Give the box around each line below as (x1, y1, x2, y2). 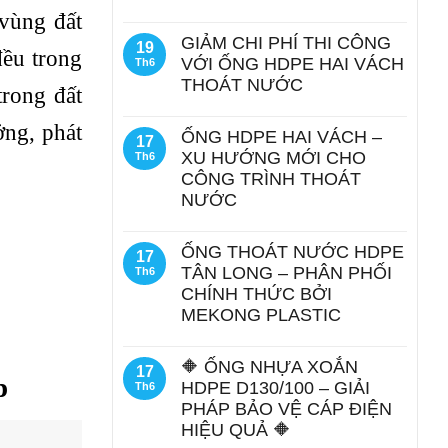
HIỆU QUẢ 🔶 (181, 420, 291, 440)
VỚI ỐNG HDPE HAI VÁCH (181, 54, 404, 74)
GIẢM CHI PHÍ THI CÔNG (181, 33, 391, 53)
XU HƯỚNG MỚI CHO (181, 148, 366, 168)
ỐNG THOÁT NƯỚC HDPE (181, 242, 404, 262)
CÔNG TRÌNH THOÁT (181, 169, 361, 189)
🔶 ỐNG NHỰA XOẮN (181, 357, 358, 377)
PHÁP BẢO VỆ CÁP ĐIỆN (181, 399, 392, 419)
